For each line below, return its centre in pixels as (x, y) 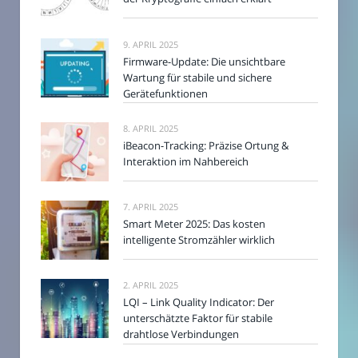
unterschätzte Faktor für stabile (198, 318)
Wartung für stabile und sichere (197, 77)
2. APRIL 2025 (151, 285)
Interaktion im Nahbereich (186, 161)
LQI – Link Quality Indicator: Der (199, 302)
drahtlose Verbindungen (181, 334)
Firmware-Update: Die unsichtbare (204, 61)
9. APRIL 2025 (151, 44)
